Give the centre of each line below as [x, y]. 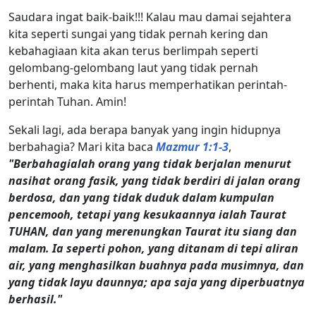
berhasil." [35, 299]
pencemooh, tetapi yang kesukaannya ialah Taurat [147, 214]
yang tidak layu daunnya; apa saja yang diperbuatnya [157, 282]
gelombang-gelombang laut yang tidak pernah [133, 67]
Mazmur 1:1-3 [192, 146]
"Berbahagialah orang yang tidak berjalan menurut [150, 163]
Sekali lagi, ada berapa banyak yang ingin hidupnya [145, 129]
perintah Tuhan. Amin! [67, 101]
